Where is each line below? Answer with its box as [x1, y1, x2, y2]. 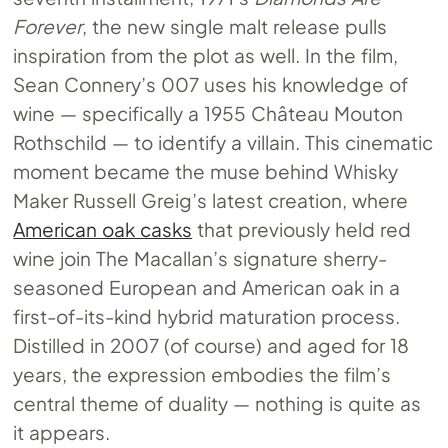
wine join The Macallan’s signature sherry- [13, 245, 387, 270]
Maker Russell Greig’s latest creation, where [13, 187, 408, 212]
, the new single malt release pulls [82, 13, 387, 38]
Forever [13, 13, 83, 38]
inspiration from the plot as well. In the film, [13, 42, 398, 67]
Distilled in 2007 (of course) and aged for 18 [13, 332, 409, 357]
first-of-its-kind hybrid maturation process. [13, 303, 401, 328]
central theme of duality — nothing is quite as [13, 390, 421, 415]
